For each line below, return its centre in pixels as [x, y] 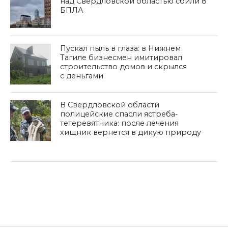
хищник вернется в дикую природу [131, 132]
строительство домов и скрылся [124, 67]
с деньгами [82, 76]
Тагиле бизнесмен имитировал [121, 58]
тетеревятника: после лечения [120, 123]
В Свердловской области [110, 105]
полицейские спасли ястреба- [119, 114]
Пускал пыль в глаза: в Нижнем [121, 48]
